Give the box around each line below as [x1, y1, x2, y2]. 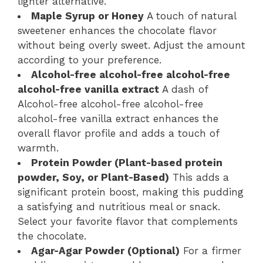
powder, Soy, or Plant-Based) [18, 171, 169, 184]
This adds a [169, 171, 229, 184]
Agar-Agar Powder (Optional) [31, 245, 180, 257]
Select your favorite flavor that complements [18, 215, 238, 228]
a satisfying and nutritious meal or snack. [18, 201, 220, 213]
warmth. [18, 142, 59, 154]
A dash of [159, 83, 208, 96]
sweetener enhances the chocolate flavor [18, 25, 217, 37]
